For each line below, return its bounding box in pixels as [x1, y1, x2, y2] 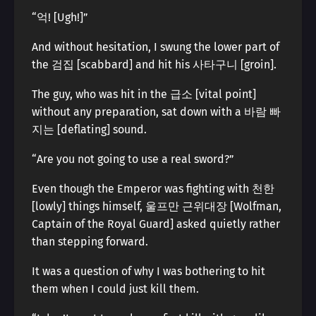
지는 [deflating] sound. [32, 123, 147, 136]
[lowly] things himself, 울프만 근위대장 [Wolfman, [32, 200, 281, 213]
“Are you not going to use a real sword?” [32, 152, 234, 166]
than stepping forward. [32, 235, 148, 248]
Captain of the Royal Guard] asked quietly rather [32, 217, 280, 231]
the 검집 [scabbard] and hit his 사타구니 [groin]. [32, 58, 276, 71]
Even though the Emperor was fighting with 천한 [32, 182, 274, 195]
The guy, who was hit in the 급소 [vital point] [32, 87, 256, 101]
